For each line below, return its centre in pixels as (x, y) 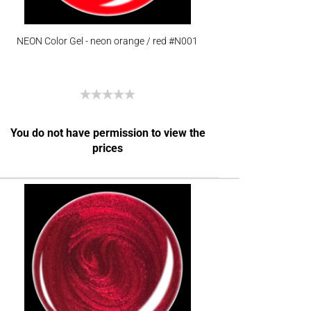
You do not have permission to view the (108, 133)
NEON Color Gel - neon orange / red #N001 (108, 41)
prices (108, 148)
